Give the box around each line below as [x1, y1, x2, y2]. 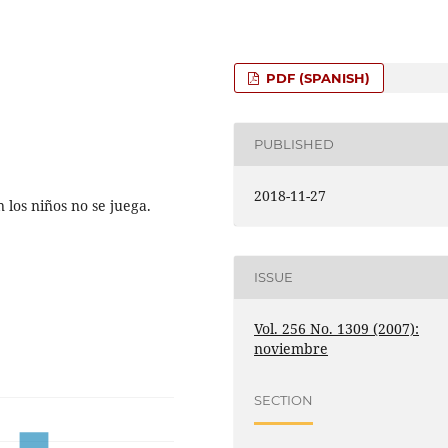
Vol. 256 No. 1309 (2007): [254, 318, 420, 338]
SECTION [254, 392, 314, 409]
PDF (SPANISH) [262, 69, 371, 86]
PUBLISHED [254, 136, 335, 153]
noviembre [254, 338, 329, 358]
